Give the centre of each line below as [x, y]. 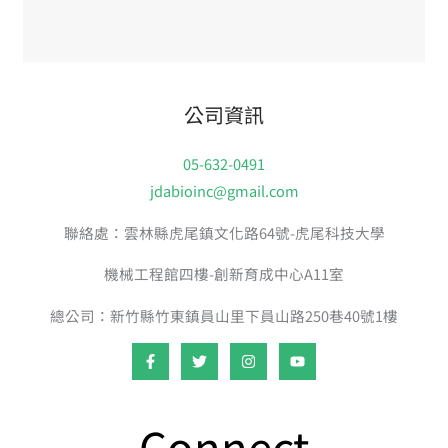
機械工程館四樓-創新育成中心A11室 [224, 274]
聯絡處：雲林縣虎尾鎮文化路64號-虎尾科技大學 [224, 232]
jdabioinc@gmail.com [224, 191]
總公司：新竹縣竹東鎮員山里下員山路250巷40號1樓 [224, 315]
